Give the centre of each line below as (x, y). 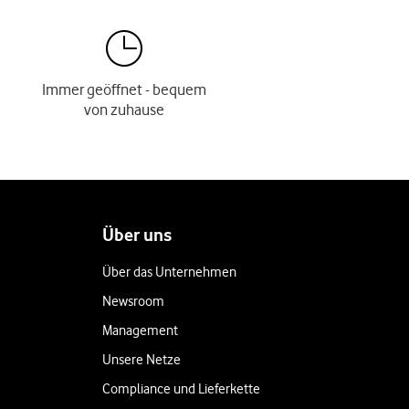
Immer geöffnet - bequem (124, 89)
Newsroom (133, 301)
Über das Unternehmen (169, 272)
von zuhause (124, 110)
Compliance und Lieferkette (181, 389)
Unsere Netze (142, 360)
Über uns (137, 235)
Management (140, 330)
